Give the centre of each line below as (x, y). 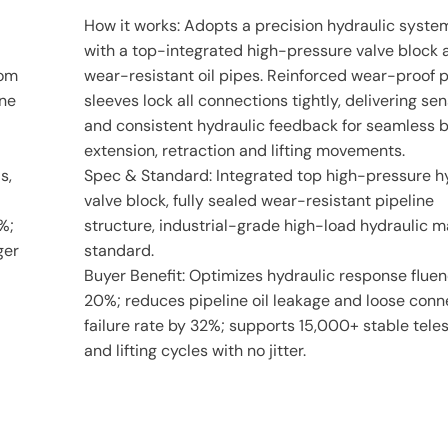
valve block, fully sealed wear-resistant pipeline (259, 201)
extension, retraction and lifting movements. (244, 151)
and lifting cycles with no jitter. (195, 351)
